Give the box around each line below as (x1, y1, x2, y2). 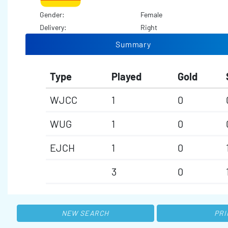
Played (111, 70, 141, 83)
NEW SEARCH (61, 209, 109, 218)
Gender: (39, 10, 66, 19)
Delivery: (39, 23, 68, 32)
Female (140, 10, 162, 19)
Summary (116, 39, 151, 49)
